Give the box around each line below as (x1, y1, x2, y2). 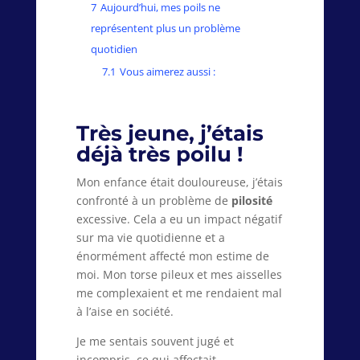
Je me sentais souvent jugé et (76, 333, 234, 350)
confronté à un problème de (76, 193, 231, 209)
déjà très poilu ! (76, 141, 243, 168)
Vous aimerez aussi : (119, 65, 215, 80)
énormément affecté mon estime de (76, 248, 269, 264)
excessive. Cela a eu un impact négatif (76, 211, 282, 227)
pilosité (231, 193, 272, 209)
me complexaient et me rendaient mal (76, 285, 282, 301)
